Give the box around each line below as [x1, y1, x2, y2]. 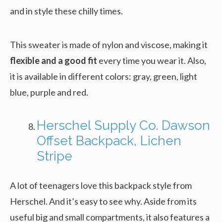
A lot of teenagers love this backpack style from [10, 179, 192, 191]
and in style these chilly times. [10, 5, 123, 16]
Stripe [37, 148, 72, 164]
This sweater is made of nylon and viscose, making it [10, 39, 208, 50]
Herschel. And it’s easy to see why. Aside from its [10, 195, 197, 207]
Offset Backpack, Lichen [37, 133, 181, 148]
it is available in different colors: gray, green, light [10, 70, 197, 82]
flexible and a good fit [10, 55, 97, 66]
